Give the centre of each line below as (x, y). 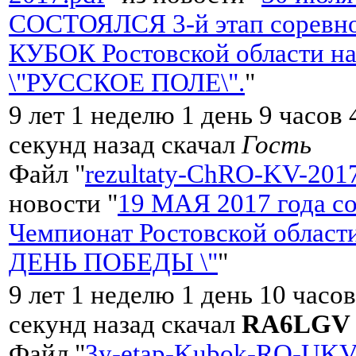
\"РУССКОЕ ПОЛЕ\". (127, 82)
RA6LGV (296, 324)
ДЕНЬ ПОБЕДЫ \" (113, 262)
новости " (63, 203)
